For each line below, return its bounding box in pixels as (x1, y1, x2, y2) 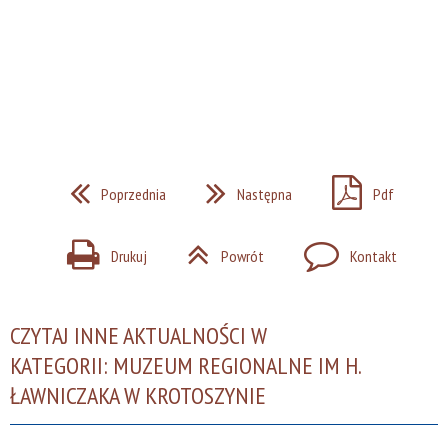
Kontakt (350, 248, 397, 266)
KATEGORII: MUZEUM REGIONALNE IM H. (10, 349, 360, 381)
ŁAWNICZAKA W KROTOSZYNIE (10, 379, 266, 411)
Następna (237, 186, 292, 204)
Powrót (221, 248, 264, 266)
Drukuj (111, 248, 147, 266)
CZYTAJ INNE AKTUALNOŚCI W (10, 319, 267, 351)
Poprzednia (101, 186, 166, 204)
